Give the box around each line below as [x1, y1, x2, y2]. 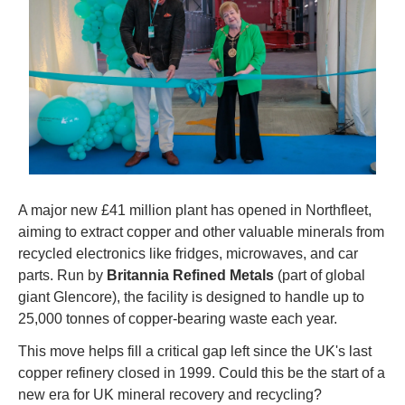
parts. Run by [18, 267, 107, 283]
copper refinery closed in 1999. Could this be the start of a [18, 364, 385, 381]
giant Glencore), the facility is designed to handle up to [18, 288, 364, 305]
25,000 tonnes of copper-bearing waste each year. [18, 310, 337, 326]
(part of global [274, 267, 365, 283]
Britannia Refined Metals [107, 267, 274, 283]
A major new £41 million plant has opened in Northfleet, [18, 202, 372, 218]
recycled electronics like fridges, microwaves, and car [18, 245, 358, 261]
